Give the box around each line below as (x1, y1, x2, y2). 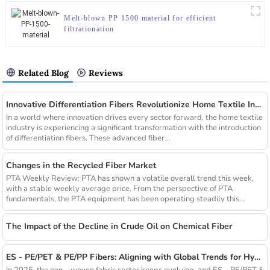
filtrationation (64, 24, 115, 33)
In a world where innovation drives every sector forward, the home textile (5, 111, 263, 123)
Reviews (89, 67, 124, 78)
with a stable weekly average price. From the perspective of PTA (5, 183, 233, 194)
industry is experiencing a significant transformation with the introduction (5, 122, 261, 133)
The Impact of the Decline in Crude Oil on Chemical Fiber (5, 221, 232, 233)
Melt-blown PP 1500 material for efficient (64, 13, 216, 22)
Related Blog (18, 67, 69, 78)
